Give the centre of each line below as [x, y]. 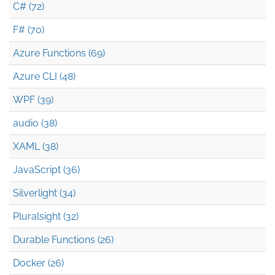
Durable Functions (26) [63, 239]
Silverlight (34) [44, 193]
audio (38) [35, 123]
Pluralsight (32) [46, 216]
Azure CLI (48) [44, 76]
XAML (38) [36, 146]
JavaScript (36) [46, 169]
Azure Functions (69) [59, 53]
